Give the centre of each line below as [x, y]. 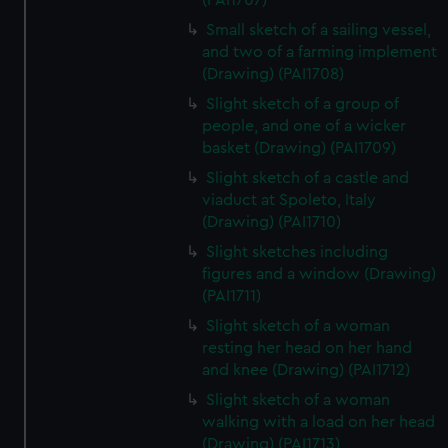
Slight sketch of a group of [303, 104]
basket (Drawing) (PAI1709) [299, 148]
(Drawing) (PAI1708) [273, 74]
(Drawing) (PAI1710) [272, 222]
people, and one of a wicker [304, 126]
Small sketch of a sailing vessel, [319, 30]
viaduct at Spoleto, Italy [289, 200]
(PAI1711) [232, 296]
